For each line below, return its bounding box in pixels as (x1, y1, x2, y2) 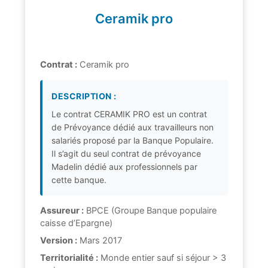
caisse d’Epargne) (40, 217, 112, 229)
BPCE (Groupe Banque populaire (84, 205, 217, 216)
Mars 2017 (77, 234, 122, 246)
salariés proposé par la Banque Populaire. (51, 135, 214, 145)
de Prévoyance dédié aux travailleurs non (51, 121, 214, 132)
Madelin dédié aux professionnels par (51, 161, 197, 172)
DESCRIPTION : (51, 90, 117, 101)
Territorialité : (40, 252, 98, 263)
